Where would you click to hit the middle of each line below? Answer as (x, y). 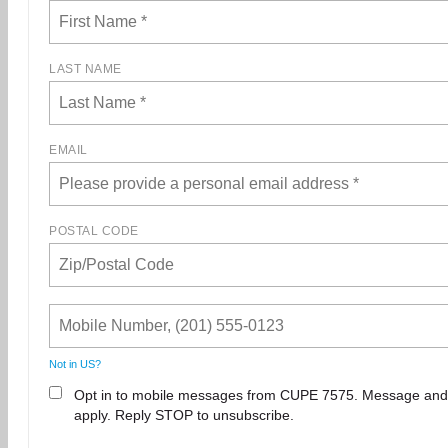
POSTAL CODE (94, 231)
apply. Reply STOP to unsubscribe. (184, 415)
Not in (64, 364)
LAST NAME (85, 69)
